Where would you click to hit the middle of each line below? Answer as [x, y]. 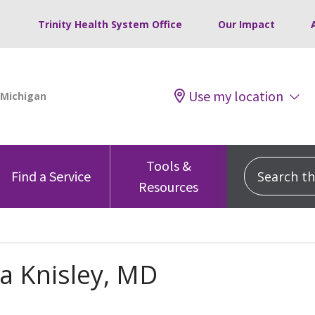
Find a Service [51, 176]
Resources [169, 186]
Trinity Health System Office [110, 24]
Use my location [236, 96]
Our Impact [246, 24]
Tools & [168, 165]
